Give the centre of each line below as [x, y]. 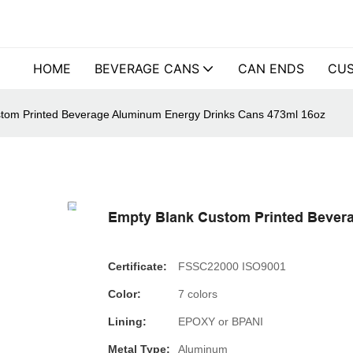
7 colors [198, 294]
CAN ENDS [271, 69]
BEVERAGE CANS [147, 69]
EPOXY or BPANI [221, 321]
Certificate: [137, 266]
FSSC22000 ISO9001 [232, 266]
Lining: [127, 321]
